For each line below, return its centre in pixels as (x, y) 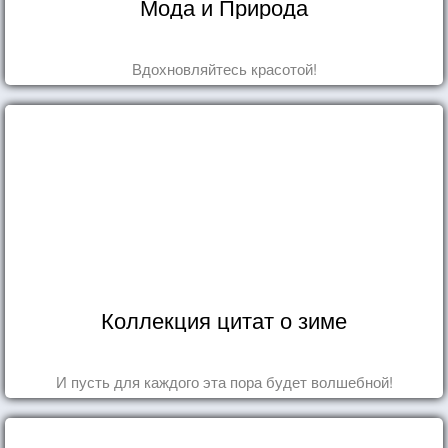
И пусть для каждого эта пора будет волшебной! (224, 381)
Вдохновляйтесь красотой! (224, 68)
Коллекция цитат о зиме (224, 319)
